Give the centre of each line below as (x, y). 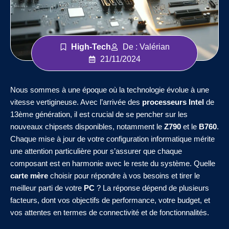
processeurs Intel (173, 102)
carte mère (29, 176)
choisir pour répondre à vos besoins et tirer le (124, 176)
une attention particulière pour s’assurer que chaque (96, 151)
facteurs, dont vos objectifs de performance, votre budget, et (110, 200)
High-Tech (91, 47)
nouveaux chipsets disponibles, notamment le (87, 127)
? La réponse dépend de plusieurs (152, 188)
